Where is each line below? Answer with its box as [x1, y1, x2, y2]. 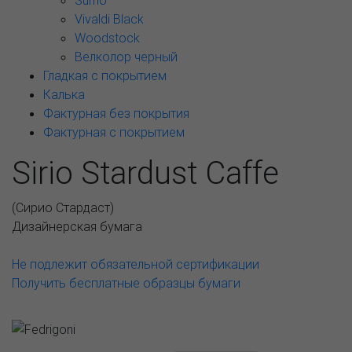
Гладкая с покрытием [43, 68, 167, 83]
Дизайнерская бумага [12, 218, 142, 234]
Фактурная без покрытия [43, 105, 189, 121]
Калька [43, 86, 85, 102]
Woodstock [75, 30, 140, 46]
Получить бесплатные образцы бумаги [12, 275, 240, 291]
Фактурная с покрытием [43, 124, 185, 140]
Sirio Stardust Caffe [12, 153, 279, 192]
